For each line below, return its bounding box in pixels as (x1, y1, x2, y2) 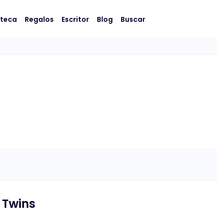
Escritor (62, 14, 89, 24)
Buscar (121, 14, 145, 24)
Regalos (25, 14, 54, 24)
